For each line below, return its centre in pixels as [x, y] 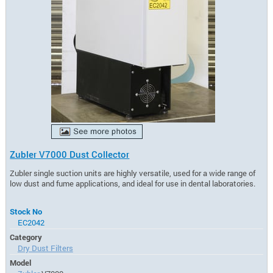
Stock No [26, 211]
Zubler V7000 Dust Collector [70, 154]
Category [26, 237]
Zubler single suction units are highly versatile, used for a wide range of [133, 173]
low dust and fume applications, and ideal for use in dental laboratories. [133, 184]
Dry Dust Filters [45, 248]
